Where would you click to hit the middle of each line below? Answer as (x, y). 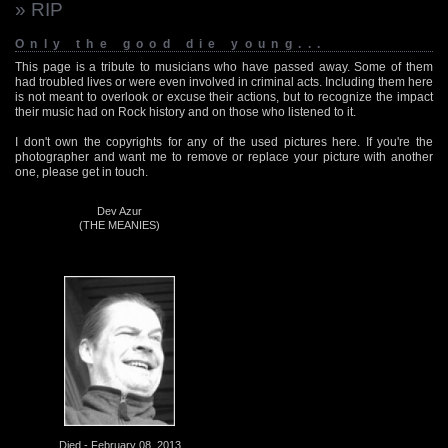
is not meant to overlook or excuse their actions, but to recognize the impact (224, 96)
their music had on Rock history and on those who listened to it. (185, 111)
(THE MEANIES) (119, 224)
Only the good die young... (171, 43)
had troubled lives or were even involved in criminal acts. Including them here (224, 81)
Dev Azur (119, 210)
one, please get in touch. (81, 171)
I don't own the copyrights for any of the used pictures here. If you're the (224, 141)
